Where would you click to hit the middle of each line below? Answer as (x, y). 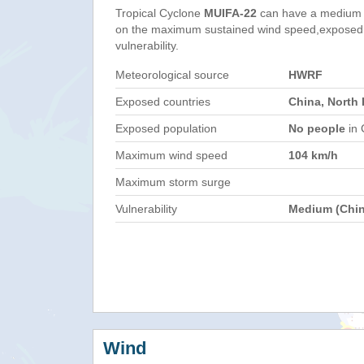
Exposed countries (163, 102)
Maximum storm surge (173, 182)
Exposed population (166, 128)
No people (317, 128)
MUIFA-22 (230, 13)
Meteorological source (172, 75)
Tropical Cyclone (160, 13)
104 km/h (313, 155)
